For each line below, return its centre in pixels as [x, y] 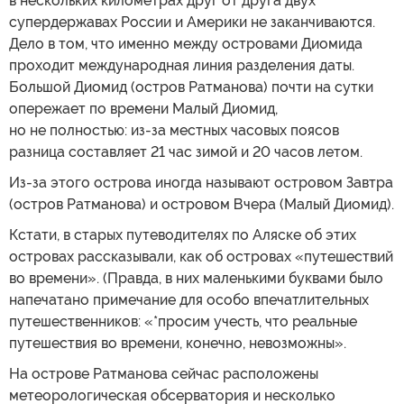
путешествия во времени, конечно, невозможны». [178, 343]
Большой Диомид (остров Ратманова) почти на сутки [191, 87]
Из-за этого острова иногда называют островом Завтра [201, 183]
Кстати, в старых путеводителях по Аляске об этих [183, 235]
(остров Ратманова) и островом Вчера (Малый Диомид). [202, 204]
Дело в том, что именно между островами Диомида [186, 44]
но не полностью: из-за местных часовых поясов [174, 130]
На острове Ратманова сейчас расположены [164, 374]
